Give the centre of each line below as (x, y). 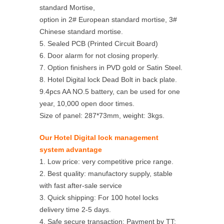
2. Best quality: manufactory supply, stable (106, 173)
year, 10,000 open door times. (87, 103)
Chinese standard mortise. (81, 31)
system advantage (71, 149)
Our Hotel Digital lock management (99, 137)
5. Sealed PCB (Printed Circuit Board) (99, 43)
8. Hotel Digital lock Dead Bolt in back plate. (108, 79)
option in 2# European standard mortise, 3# (108, 19)
